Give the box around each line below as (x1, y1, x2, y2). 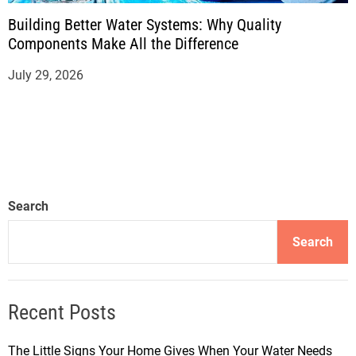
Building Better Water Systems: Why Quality (8, 15, 281, 35)
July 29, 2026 (8, 68, 83, 83)
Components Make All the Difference (8, 34, 238, 54)
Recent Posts (8, 300, 116, 325)
